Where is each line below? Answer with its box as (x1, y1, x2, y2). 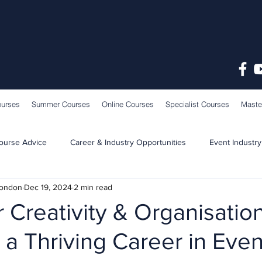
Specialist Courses (166, 99, 229, 109)
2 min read (74, 182, 112, 192)
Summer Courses (32, 99, 90, 109)
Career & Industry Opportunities (70, 137, 186, 147)
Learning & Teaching (7, 184, 82, 194)
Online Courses (102, 99, 154, 109)
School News (105, 184, 153, 194)
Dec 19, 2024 (24, 182, 72, 192)
